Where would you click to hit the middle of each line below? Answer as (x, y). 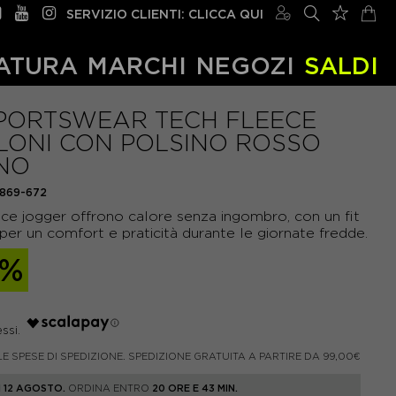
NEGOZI (245, 65)
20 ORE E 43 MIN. (195, 388)
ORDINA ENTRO (109, 388)
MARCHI (137, 65)
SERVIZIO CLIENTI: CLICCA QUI (165, 14)
